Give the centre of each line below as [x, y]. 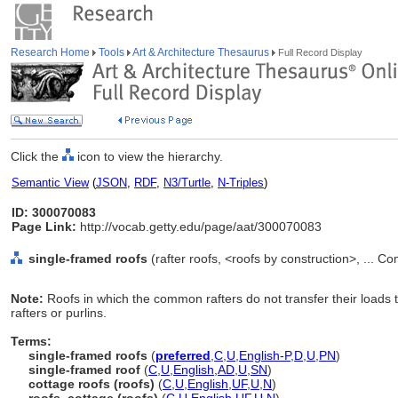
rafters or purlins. [59, 313]
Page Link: [44, 227]
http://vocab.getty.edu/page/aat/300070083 [199, 227]
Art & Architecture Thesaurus [201, 52]
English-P [265, 355]
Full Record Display [319, 52]
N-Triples [241, 183]
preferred [183, 355]
